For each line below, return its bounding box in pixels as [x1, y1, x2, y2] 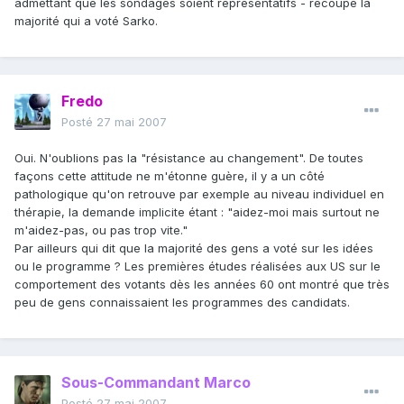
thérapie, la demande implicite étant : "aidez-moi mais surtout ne [14, 205, 380, 220]
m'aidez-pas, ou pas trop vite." [14, 223, 188, 238]
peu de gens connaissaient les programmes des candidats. [14, 295, 350, 310]
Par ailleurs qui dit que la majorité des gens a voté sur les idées [14, 241, 373, 256]
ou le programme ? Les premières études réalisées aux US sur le [14, 259, 381, 274]
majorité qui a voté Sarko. [14, 14, 158, 29]
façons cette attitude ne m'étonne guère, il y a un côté [14, 169, 325, 184]
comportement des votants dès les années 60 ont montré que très [14, 277, 390, 292]
